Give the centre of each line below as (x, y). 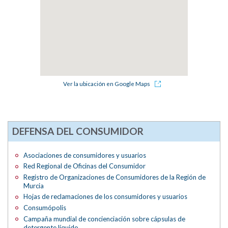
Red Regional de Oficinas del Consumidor (85, 166)
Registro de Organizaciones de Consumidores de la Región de (115, 177)
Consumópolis (45, 208)
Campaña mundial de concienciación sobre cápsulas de (105, 219)
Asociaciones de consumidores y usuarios (85, 155)
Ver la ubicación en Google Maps (107, 84)
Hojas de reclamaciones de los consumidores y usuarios (106, 197)
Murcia (34, 186)
